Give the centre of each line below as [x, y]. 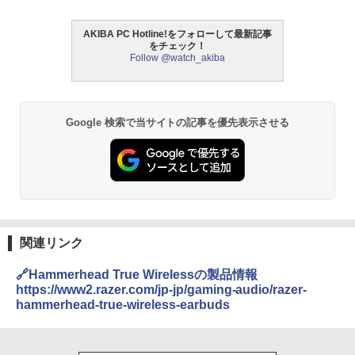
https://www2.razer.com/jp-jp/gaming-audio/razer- [162, 289]
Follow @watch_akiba [177, 58]
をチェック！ [177, 46]
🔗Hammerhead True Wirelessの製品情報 [137, 274]
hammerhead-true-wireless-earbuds [123, 304]
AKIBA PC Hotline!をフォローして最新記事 [177, 34]
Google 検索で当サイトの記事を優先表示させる [177, 123]
